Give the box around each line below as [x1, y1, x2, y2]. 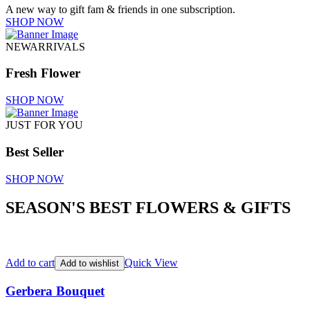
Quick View [125, 257, 178, 269]
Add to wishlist [60, 258, 119, 269]
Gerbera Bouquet [6, 284, 104, 299]
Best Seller [6, 144, 64, 159]
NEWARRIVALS [6, 40, 85, 53]
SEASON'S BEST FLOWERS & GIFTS [6, 199, 291, 217]
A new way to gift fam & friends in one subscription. [6, 3, 235, 15]
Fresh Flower [6, 66, 80, 81]
